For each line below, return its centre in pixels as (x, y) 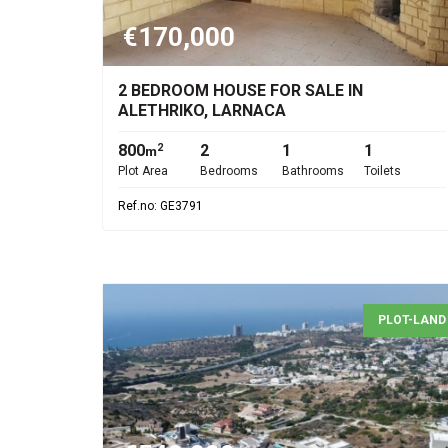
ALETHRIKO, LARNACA (202, 110)
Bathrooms (313, 171)
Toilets (382, 171)
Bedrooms (229, 171)
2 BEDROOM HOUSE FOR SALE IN (240, 90)
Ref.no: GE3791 (160, 206)
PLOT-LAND (412, 320)
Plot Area (143, 171)
